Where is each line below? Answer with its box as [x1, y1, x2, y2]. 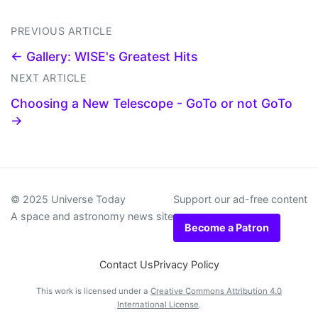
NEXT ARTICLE [11, 72, 87, 84]
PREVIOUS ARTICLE [11, 25, 112, 38]
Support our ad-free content [173, 193, 307, 206]
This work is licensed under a [36, 286, 150, 297]
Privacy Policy [153, 258, 219, 271]
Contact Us [99, 258, 153, 271]
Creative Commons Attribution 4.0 [150, 286, 282, 297]
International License [117, 300, 199, 310]
